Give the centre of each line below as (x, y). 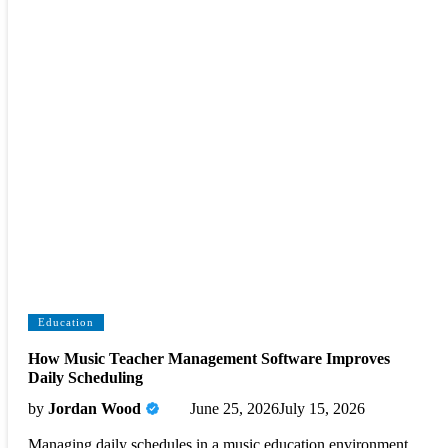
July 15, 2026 (322, 408)
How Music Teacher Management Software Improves (209, 358)
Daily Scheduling (85, 377)
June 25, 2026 (234, 408)
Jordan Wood (94, 408)
